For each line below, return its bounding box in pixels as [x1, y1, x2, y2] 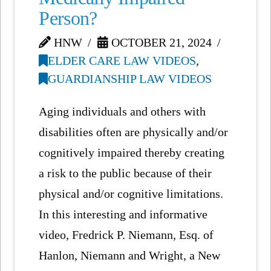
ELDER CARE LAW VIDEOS [48, 53, 197, 67]
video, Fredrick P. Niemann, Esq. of [39, 228, 214, 242]
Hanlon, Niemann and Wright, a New [39, 249, 221, 263]
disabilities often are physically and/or [39, 125, 229, 139]
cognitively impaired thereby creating [39, 146, 225, 160]
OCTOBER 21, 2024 [108, 35, 212, 49]
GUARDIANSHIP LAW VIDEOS [48, 71, 212, 85]
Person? [39, 7, 97, 29]
